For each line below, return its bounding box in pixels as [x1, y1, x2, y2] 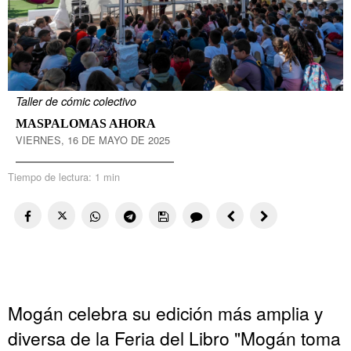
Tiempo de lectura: [8, 168, 95, 184]
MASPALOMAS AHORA [16, 116, 156, 130]
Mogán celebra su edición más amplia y [8, 300, 323, 326]
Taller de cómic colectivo [16, 92, 136, 109]
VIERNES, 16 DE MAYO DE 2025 [16, 132, 170, 147]
